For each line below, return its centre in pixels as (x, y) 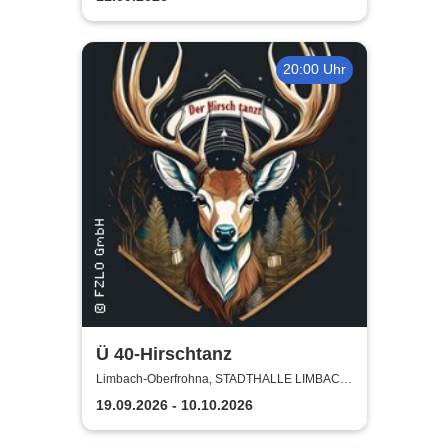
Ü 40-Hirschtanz (163, 353)
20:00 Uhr (314, 69)
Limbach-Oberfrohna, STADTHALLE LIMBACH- (224, 379)
